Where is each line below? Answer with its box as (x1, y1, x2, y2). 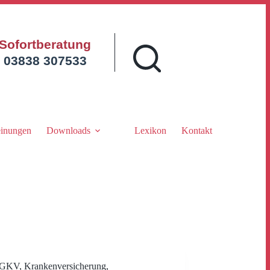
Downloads (46, 125, 90, 136)
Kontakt (181, 125, 212, 136)
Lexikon (134, 125, 166, 136)
